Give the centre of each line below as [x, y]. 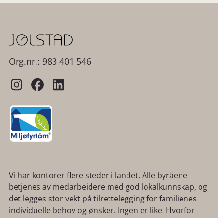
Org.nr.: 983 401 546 [50, 62]
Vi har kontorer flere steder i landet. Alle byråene [98, 175]
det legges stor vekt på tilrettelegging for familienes [103, 199]
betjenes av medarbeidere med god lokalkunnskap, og [108, 187]
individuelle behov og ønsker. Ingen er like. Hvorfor [102, 210]
